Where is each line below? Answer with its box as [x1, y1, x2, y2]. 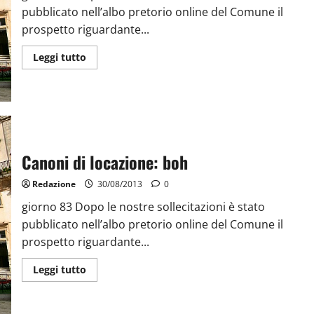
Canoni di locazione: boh [21, 149, 188, 175]
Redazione [32, 178, 76, 191]
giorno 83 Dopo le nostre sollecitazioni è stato [21, 199, 265, 215]
